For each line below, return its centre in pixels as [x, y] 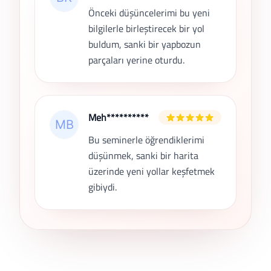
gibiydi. [103, 187]
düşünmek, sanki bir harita [143, 156]
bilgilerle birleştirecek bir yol [146, 29]
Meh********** [119, 118]
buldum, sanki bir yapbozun [145, 44]
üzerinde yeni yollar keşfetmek [152, 171]
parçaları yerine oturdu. [136, 60]
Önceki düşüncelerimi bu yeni [149, 13]
